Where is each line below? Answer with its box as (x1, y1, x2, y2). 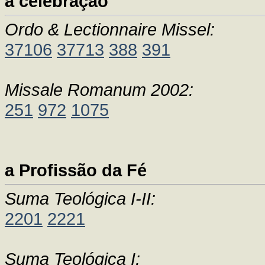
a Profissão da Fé (5, 160, 147, 180)
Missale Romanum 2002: (5, 80, 193, 99)
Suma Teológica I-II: (5, 189, 156, 208)
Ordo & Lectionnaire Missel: (5, 20, 215, 39)
